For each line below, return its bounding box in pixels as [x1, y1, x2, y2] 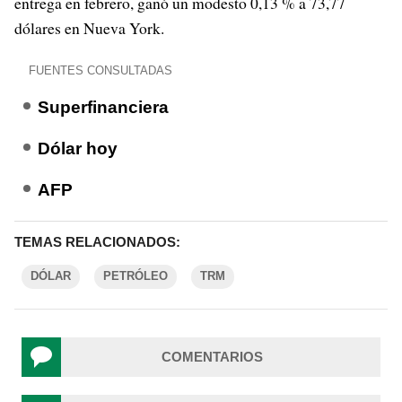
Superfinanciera [38, 98, 169, 117]
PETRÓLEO [103, 269, 168, 283]
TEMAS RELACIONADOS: [14, 234, 180, 249]
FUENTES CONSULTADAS [29, 64, 172, 77]
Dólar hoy [38, 139, 118, 158]
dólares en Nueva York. [14, 17, 164, 39]
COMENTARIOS [161, 349, 263, 364]
